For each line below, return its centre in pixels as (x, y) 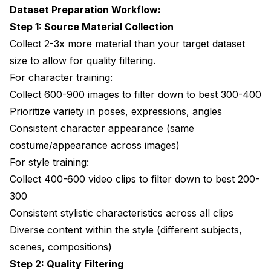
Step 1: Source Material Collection (92, 26)
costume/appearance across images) (95, 145)
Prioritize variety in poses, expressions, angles (116, 111)
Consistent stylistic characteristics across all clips (122, 213)
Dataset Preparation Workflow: (85, 9)
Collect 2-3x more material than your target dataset (127, 43)
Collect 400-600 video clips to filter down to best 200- (135, 179)
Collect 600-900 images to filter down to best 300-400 (135, 94)
